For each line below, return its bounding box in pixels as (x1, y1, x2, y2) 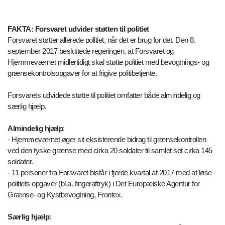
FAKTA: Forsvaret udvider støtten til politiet (8, 25, 149, 34)
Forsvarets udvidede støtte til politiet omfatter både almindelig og (8, 91, 200, 100)
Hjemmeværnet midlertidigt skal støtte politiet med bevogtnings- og (8, 58, 209, 67)
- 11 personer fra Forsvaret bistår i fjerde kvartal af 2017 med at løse (8, 168, 212, 177)
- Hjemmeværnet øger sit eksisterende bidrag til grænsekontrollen (8, 135, 206, 144)
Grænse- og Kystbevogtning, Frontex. (8, 190, 123, 199)
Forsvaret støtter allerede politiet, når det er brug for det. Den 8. (8, 36, 195, 45)
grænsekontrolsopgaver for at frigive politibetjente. (8, 69, 159, 78)
